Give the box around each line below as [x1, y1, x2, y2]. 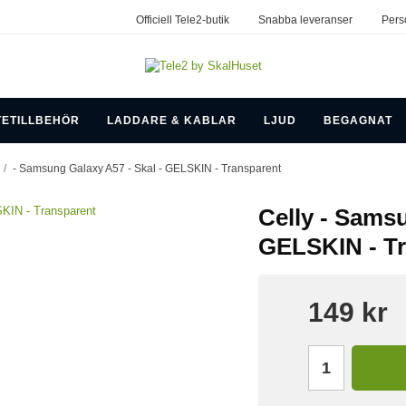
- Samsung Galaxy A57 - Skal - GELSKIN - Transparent [13, 162, 281, 174]
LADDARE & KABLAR [106, 113, 237, 127]
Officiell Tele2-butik [135, 14, 229, 26]
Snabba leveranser [257, 14, 353, 26]
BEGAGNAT [323, 113, 392, 127]
